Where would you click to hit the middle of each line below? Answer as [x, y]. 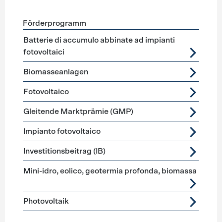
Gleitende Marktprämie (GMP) [78, 111]
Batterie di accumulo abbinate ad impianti [99, 40]
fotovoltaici [44, 52]
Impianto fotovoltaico [62, 131]
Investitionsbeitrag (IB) [64, 151]
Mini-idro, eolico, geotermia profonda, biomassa [110, 171]
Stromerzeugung [120, 36]
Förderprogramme [55, 36]
